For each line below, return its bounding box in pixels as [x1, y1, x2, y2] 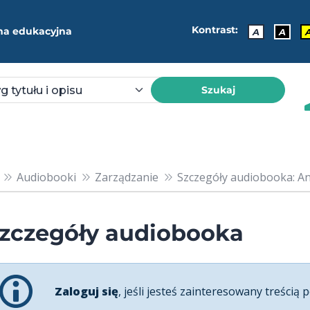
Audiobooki [16, 169, 76, 185]
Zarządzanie [94, 169, 158, 185]
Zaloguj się [55, 283, 118, 299]
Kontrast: [192, 24, 238, 37]
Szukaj [201, 83, 235, 96]
